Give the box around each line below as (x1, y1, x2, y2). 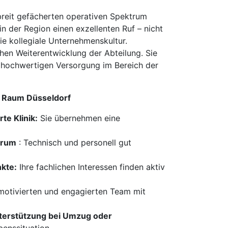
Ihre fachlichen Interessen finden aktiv (17, 162, 165, 172)
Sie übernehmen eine (38, 113, 120, 123)
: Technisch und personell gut (16, 137, 131, 148)
